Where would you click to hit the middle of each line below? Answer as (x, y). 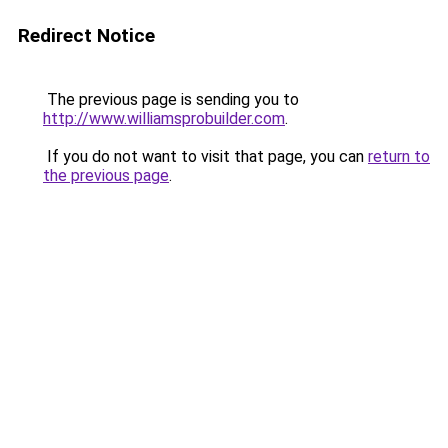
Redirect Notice (86, 35)
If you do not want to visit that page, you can (205, 156)
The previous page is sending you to (171, 99)
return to (399, 156)
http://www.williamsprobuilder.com (164, 118)
